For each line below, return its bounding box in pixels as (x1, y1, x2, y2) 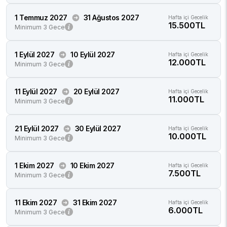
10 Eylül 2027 (70, 50, 115, 59)
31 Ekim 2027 (73, 198, 117, 207)
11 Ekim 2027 (15, 198, 57, 207)
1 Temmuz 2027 (15, 13, 67, 22)
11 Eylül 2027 (15, 87, 57, 96)
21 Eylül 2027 (15, 124, 59, 133)
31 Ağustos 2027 (83, 13, 139, 22)
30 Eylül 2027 (74, 124, 121, 133)
